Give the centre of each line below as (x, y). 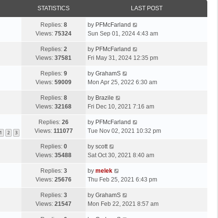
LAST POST (146, 9)
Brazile (105, 98)
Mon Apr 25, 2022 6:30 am (122, 82)
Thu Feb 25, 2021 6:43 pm (122, 180)
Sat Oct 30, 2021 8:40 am (121, 155)
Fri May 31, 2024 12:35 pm (123, 58)
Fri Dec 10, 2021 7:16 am (121, 107)
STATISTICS (54, 9)
